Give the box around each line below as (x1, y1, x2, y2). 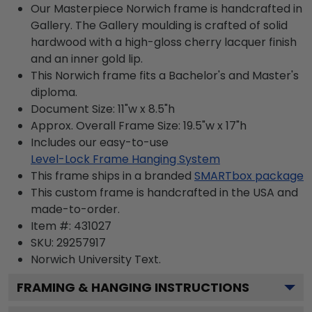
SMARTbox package (194, 168, 304, 184)
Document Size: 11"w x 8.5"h (31, 101, 175, 117)
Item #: (31, 218, 74, 234)
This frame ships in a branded (31, 168, 192, 184)
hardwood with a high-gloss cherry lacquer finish (31, 34, 297, 50)
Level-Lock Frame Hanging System (31, 151, 220, 167)
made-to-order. (31, 201, 120, 217)
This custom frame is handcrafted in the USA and (31, 185, 298, 201)
